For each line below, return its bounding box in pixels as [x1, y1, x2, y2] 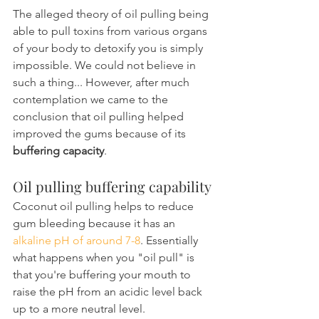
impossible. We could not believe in [13, 58, 199, 73]
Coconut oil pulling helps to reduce [13, 199, 197, 214]
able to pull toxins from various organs [13, 24, 210, 38]
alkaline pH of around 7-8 [13, 234, 140, 248]
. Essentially [140, 234, 201, 248]
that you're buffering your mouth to [13, 268, 194, 282]
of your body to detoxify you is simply [13, 41, 206, 56]
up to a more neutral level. [13, 302, 145, 316]
